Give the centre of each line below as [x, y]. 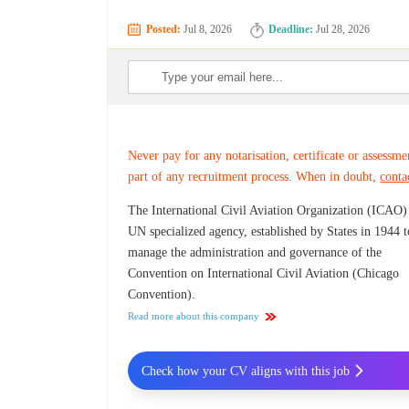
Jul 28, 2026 [342, 30]
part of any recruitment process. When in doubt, [254, 177]
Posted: [164, 30]
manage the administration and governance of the [255, 253]
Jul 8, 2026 [207, 30]
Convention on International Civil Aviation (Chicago [264, 274]
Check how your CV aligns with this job [245, 371]
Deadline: [291, 30]
